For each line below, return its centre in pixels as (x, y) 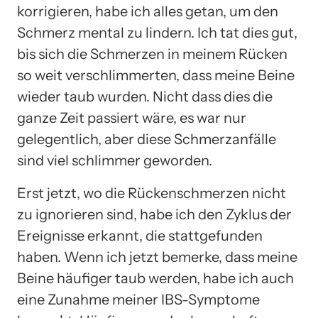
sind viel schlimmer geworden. (115, 160)
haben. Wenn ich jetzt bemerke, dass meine (157, 257)
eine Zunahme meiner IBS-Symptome (138, 299)
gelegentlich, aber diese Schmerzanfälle (147, 139)
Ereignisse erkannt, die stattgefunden (140, 235)
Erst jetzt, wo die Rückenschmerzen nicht (152, 193)
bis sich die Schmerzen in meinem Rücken (152, 54)
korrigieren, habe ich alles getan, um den (148, 11)
